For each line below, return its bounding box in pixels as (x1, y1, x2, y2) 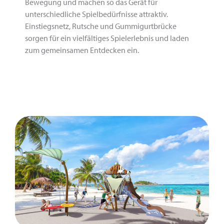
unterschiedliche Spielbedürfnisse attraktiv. (25, 8, 168, 19)
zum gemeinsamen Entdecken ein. (25, 44, 139, 55)
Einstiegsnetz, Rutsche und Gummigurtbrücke (25, 20, 176, 31)
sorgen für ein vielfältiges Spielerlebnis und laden (25, 32, 189, 43)
